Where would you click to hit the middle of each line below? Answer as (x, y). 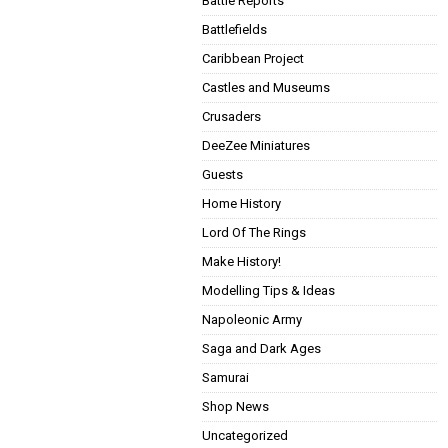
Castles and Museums (266, 88)
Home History (241, 204)
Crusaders (231, 117)
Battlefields (234, 30)
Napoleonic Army (252, 320)
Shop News (235, 407)
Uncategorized (245, 436)
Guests (222, 175)
